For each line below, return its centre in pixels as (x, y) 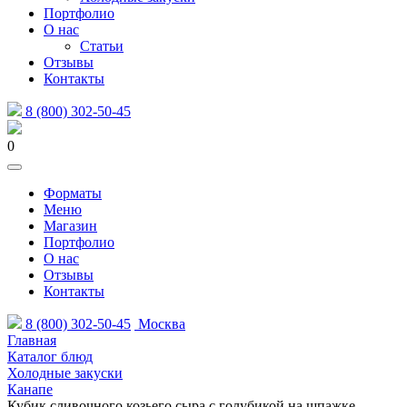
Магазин (70, 226)
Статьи (102, 46)
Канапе (30, 389)
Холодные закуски (65, 373)
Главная (32, 340)
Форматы (73, 193)
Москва (160, 324)
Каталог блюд (50, 357)
